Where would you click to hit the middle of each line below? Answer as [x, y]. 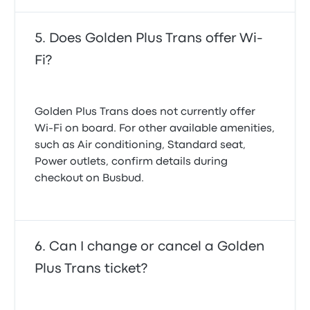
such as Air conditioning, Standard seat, [140, 145]
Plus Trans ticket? [91, 269]
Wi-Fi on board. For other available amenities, [155, 129]
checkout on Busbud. [90, 179]
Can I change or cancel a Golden [157, 247]
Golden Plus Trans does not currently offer [145, 112]
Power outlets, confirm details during [131, 162]
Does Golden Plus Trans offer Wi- [156, 38]
